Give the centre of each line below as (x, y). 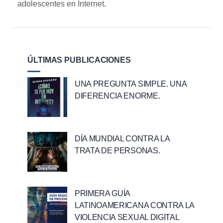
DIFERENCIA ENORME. (117, 96)
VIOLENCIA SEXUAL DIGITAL (127, 217)
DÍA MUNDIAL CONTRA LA (122, 138)
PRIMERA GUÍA (103, 193)
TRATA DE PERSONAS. (117, 150)
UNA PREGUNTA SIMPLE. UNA (131, 84)
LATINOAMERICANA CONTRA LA (134, 205)
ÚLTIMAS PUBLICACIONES (79, 60)
